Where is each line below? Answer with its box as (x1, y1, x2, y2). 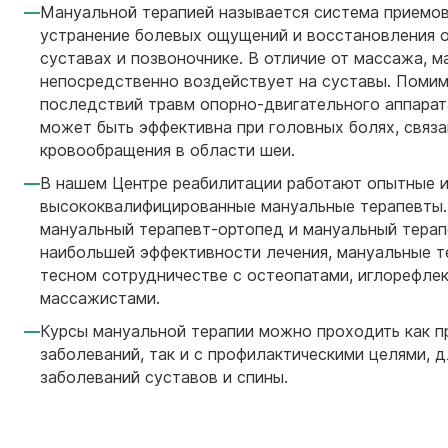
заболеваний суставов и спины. (40, 367, 288, 387)
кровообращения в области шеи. (40, 140, 295, 160)
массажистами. (40, 288, 160, 308)
